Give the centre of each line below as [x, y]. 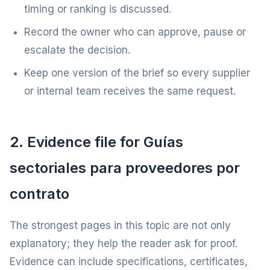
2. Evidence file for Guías [96, 142]
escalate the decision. [77, 50]
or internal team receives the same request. [130, 91]
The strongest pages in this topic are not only [120, 225]
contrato [39, 194]
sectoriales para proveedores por [125, 168]
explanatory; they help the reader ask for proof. [124, 243]
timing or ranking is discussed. [98, 9]
